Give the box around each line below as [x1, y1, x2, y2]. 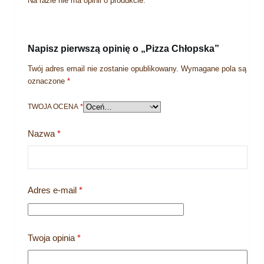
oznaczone [27, 77, 67, 86]
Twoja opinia [27, 233, 77, 243]
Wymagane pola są [180, 64, 246, 74]
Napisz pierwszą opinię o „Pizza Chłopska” [27, 44, 219, 54]
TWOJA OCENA [27, 103, 80, 111]
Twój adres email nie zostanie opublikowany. [27, 64, 179, 74]
